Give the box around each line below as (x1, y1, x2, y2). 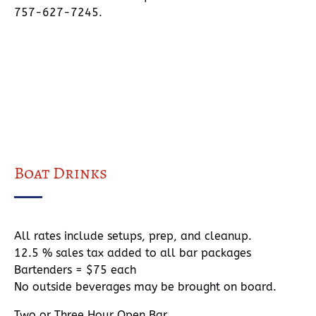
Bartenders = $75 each (14, 263, 136, 276)
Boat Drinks (14, 162, 107, 184)
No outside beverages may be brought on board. (14, 280, 276, 293)
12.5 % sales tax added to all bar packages (14, 246, 251, 260)
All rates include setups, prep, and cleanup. (14, 229, 252, 243)
